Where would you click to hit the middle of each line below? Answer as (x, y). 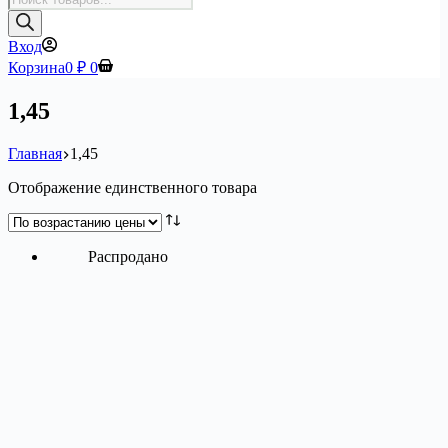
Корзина (36, 67)
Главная (35, 153)
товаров (34, 14)
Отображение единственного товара (132, 187)
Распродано (128, 256)
